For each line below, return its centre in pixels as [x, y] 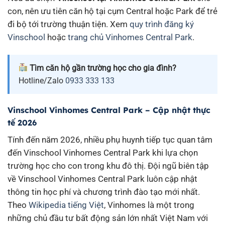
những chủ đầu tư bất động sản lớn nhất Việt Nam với [108, 218]
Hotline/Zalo [42, 80]
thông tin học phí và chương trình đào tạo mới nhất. [104, 192]
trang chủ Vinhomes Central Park [130, 37]
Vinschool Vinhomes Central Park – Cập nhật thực [109, 110]
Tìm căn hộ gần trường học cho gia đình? [102, 68]
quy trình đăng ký [162, 24]
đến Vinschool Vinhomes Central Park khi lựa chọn [103, 152]
